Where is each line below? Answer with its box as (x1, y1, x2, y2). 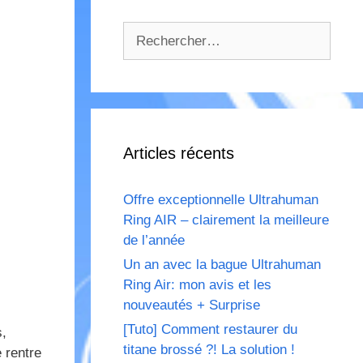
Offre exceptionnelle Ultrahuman (123, 192, 318, 208)
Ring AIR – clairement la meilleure (123, 212, 329, 228)
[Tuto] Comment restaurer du (123, 322, 297, 338)
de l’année (123, 233, 185, 249)
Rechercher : (122, 23, 201, 40)
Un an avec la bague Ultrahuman (123, 257, 321, 273)
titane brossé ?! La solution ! (123, 342, 295, 358)
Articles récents (123, 144, 234, 163)
